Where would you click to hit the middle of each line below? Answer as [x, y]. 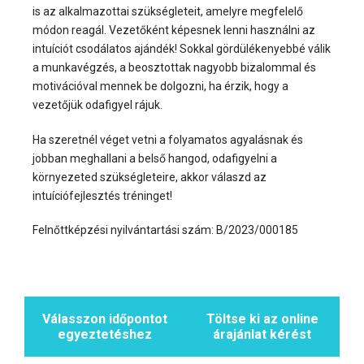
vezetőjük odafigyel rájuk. [97, 105]
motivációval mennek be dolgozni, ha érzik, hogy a [160, 87]
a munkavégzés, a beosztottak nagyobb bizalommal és [174, 68]
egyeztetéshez [104, 334]
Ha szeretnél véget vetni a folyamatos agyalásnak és [168, 139]
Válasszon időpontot [104, 318]
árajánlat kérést [262, 334]
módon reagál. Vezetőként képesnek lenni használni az [174, 30]
